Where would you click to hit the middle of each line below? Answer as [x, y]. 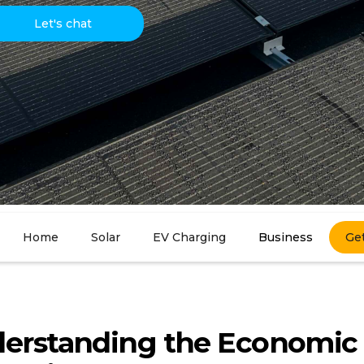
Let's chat [63, 23]
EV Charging [189, 237]
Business [286, 237]
